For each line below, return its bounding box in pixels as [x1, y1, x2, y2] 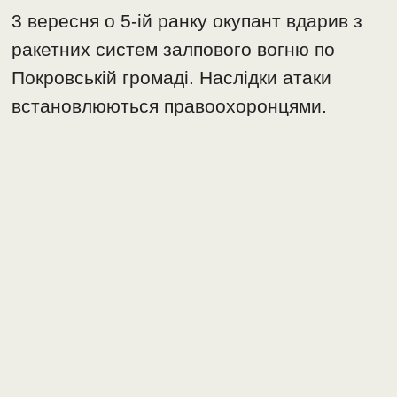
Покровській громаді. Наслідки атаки [12, 67, 332, 89]
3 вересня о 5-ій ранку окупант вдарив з [12, 11, 363, 32]
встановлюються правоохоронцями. [12, 96, 328, 117]
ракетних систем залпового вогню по [12, 39, 336, 60]
